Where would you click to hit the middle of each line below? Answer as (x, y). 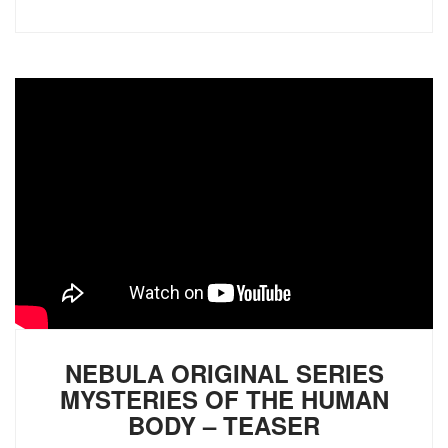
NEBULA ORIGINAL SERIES (224, 372)
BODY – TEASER (224, 424)
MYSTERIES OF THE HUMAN (224, 398)
